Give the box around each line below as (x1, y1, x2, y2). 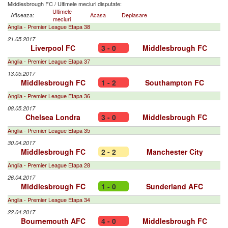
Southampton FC (145, 77, 204, 88)
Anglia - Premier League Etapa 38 (8, 22, 90, 31)
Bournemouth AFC (20, 216, 85, 226)
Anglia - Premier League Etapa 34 (8, 195, 90, 204)
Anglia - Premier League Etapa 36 (8, 92, 90, 100)
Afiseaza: (8, 11, 34, 19)
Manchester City (146, 147, 203, 157)
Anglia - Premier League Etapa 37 (8, 57, 90, 65)
